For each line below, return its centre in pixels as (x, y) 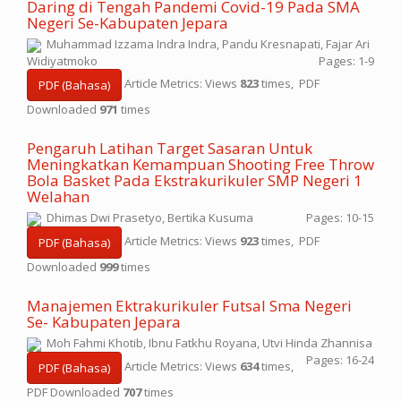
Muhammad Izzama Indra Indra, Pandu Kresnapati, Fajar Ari (205, 44)
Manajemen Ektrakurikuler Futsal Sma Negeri (189, 306)
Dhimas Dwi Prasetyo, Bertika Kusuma (147, 218)
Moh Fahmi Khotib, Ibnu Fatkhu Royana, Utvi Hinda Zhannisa (207, 343)
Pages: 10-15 (340, 218)
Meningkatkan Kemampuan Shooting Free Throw (200, 164)
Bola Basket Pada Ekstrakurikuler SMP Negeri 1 (195, 180)
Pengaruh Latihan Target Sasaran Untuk (170, 148)
